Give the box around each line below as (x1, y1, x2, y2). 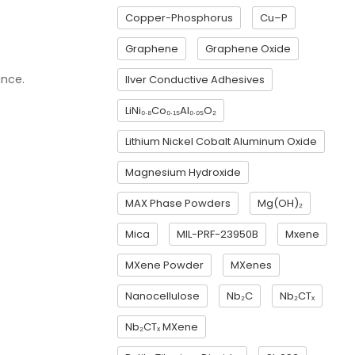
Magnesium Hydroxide (125, 165, 241, 180)
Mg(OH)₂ (258, 196, 303, 211)
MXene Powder (125, 258, 204, 273)
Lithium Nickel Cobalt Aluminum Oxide (125, 134, 317, 149)
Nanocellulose (125, 288, 200, 303)
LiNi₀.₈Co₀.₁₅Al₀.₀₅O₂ (125, 103, 216, 118)
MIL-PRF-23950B (177, 227, 258, 242)
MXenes (231, 258, 272, 273)
